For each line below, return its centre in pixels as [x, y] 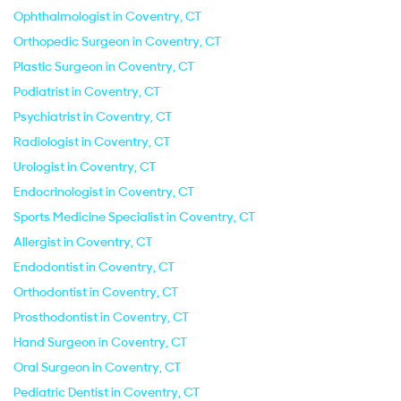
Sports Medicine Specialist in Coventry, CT [134, 217]
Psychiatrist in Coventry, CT [93, 116]
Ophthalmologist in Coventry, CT [107, 16]
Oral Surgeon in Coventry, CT [97, 367]
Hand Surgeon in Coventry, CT [100, 342]
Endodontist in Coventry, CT [94, 267]
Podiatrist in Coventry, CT [87, 91]
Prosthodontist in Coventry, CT [101, 317]
